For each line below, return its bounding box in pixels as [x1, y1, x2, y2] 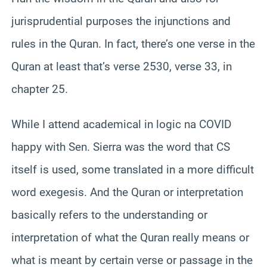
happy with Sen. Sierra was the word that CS [11, 139, 230, 154]
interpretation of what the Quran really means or [11, 230, 249, 244]
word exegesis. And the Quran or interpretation [11, 185, 243, 199]
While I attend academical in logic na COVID [11, 117, 231, 131]
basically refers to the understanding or [11, 207, 207, 222]
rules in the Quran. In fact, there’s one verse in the [11, 36, 255, 51]
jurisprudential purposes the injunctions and [11, 14, 231, 28]
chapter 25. [11, 82, 68, 96]
